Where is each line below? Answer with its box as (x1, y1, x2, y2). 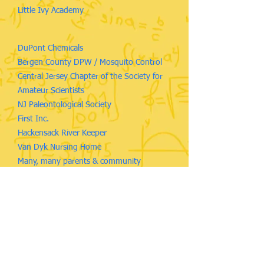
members (18, 171, 51, 180)
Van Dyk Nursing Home (18, 143, 101, 151)
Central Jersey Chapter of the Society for (18, 72, 163, 81)
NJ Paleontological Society (18, 101, 111, 109)
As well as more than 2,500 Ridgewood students (18, 202, 171, 209)
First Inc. (18, 115, 49, 123)
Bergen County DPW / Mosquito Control (18, 58, 162, 67)
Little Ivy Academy (18, 6, 84, 15)
